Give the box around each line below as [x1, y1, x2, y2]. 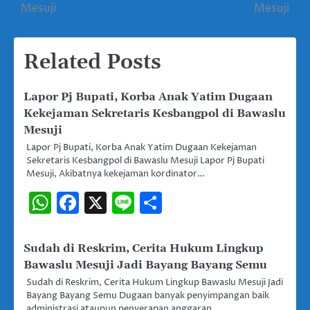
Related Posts [24, 48, 161, 75]
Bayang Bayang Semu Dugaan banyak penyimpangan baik [26, 289, 269, 302]
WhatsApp [51, 187, 165, 218]
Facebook [79, 187, 181, 218]
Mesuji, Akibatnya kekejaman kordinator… [26, 167, 205, 180]
